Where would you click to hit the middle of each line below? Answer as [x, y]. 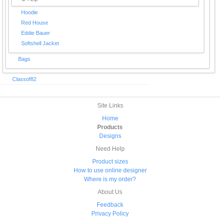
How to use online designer [110, 170]
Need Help [110, 149]
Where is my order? [110, 179]
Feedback [110, 205]
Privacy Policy [110, 214]
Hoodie [29, 12]
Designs [110, 136]
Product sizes [110, 162]
